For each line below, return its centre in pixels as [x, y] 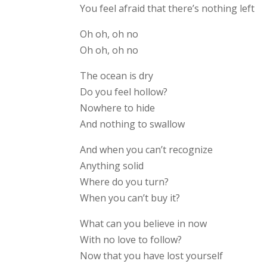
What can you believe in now [144, 224]
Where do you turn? [125, 182]
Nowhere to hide [118, 108]
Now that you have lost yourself [152, 256]
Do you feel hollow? [124, 92]
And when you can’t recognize [147, 150]
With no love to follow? [131, 240]
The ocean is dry [117, 76]
